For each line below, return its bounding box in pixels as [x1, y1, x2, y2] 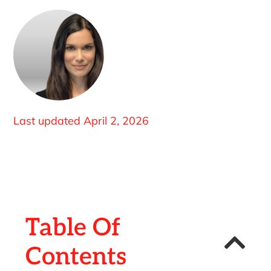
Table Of [25, 213, 121, 243]
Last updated [13, 113, 81, 128]
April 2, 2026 [83, 113, 149, 128]
